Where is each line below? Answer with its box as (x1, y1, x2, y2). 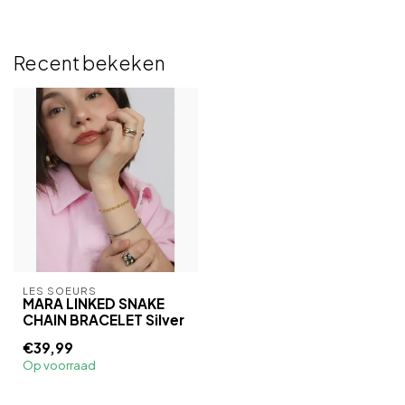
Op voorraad (23, 357, 96, 372)
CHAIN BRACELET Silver (23, 311, 184, 328)
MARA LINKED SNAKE (23, 295, 165, 312)
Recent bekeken (14, 51, 165, 75)
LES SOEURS (23, 284, 97, 297)
